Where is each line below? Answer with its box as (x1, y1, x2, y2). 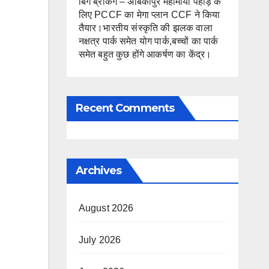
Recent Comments (75, 101, 174, 115)
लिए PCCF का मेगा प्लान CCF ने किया (78, 9, 220, 20)
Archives (75, 163, 122, 177)
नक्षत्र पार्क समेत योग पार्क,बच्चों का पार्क (78, 35, 219, 46)
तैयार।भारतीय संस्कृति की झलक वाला (78, 22, 213, 33)
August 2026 (78, 202, 134, 213)
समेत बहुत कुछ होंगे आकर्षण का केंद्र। (78, 49, 212, 59)
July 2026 (78, 234, 121, 245)
